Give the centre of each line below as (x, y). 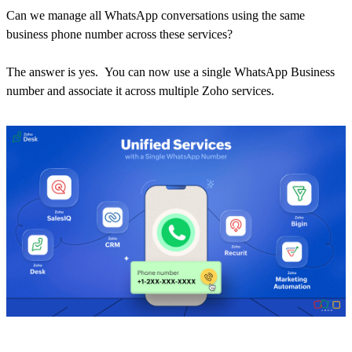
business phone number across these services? (119, 35)
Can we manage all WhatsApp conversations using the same (156, 16)
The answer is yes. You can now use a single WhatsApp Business (170, 72)
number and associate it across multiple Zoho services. (140, 91)
